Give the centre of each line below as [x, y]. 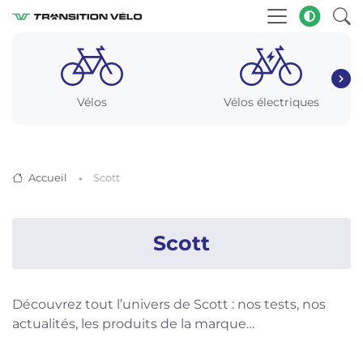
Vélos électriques [271, 102]
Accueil [48, 177]
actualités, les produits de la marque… [133, 324]
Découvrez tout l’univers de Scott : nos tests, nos [169, 304]
